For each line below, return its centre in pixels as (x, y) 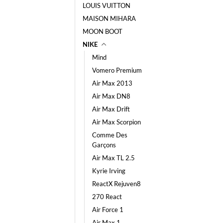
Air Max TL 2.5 (113, 158)
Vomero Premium (117, 70)
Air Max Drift (111, 109)
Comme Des (110, 135)
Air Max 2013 (112, 83)
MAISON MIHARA (109, 18)
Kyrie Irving (109, 170)
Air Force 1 (108, 209)
